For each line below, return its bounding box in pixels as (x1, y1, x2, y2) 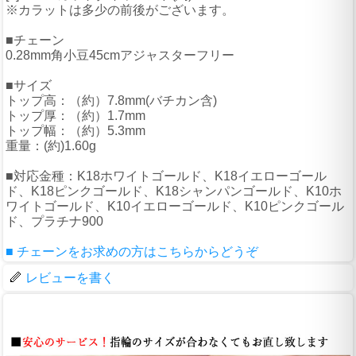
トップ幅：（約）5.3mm (6, 124, 145, 138)
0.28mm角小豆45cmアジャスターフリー (6, 48, 234, 63)
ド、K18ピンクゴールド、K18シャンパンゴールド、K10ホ (6, 184, 342, 199)
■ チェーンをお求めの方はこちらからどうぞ (6, 245, 258, 259)
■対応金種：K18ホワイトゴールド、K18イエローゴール (6, 169, 327, 184)
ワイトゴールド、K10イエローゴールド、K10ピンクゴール (6, 199, 344, 214)
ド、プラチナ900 (6, 215, 103, 229)
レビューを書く (25, 271, 114, 285)
